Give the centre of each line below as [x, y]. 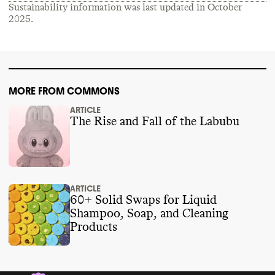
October [225, 7]
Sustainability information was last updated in [108, 7]
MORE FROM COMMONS [64, 91]
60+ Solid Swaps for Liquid [117, 200]
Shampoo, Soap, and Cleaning [149, 213]
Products [94, 227]
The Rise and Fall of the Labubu [155, 121]
